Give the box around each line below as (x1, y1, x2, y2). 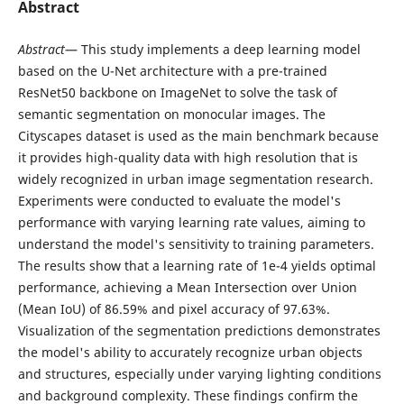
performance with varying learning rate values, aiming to (17, 213, 365, 231)
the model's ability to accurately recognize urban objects (17, 343, 363, 361)
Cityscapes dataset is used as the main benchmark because (17, 126, 379, 144)
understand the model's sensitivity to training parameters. (17, 234, 374, 252)
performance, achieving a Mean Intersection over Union (17, 278, 357, 296)
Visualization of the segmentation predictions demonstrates (17, 321, 381, 339)
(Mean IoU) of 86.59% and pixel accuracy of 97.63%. (17, 299, 330, 317)
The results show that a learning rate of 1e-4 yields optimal (17, 256, 376, 274)
